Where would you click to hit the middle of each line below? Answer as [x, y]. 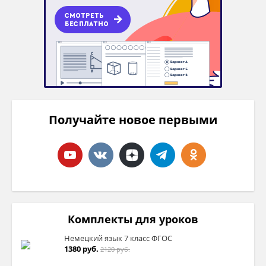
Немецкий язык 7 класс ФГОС [118, 238]
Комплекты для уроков [133, 219]
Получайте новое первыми [133, 120]
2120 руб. [115, 249]
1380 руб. [81, 249]
